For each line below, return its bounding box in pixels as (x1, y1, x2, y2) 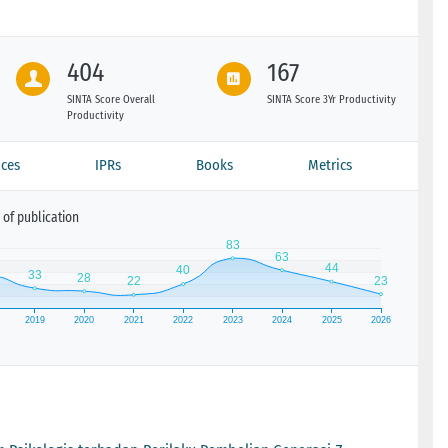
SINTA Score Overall (66, 92, 155, 106)
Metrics (308, 155, 353, 174)
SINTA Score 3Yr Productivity (267, 92, 397, 106)
